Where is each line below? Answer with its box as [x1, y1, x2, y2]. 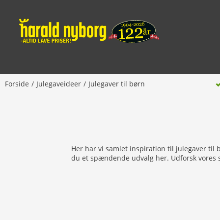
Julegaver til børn [88, 79, 145, 88]
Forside [5, 79, 29, 88]
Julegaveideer [36, 79, 81, 88]
